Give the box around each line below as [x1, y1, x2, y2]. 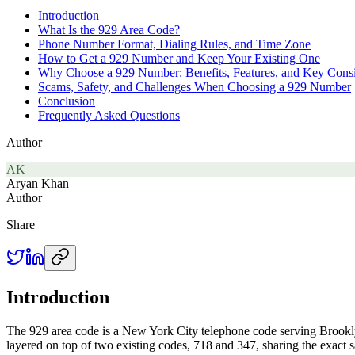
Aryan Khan [6, 176, 69, 190]
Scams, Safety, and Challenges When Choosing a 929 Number [38, 79, 351, 94]
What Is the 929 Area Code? [38, 22, 180, 36]
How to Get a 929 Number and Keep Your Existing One [38, 51, 320, 65]
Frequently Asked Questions [38, 108, 180, 122]
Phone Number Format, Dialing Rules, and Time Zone [38, 36, 311, 51]
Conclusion [38, 94, 95, 108]
